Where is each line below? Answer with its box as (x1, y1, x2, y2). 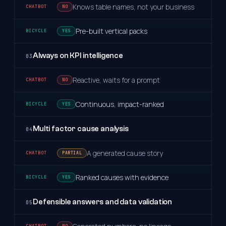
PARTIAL (62, 149, 82, 156)
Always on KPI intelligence (33, 50, 123, 60)
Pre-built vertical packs (75, 26, 147, 36)
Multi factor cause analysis (33, 124, 129, 133)
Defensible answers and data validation (33, 197, 173, 206)
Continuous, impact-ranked (75, 99, 164, 109)
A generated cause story (87, 148, 163, 158)
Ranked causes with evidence (75, 172, 168, 182)
